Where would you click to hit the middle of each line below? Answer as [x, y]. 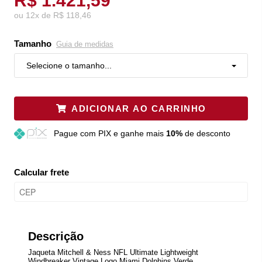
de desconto [206, 133]
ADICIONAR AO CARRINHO [139, 108]
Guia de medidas [85, 44]
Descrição [56, 236]
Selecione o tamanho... [69, 65]
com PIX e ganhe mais [123, 133]
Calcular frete [42, 172]
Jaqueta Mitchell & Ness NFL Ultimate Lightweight [113, 252]
